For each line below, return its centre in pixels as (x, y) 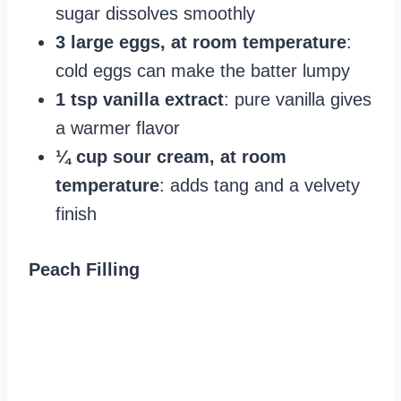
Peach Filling (84, 270)
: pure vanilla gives (298, 100)
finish (76, 214)
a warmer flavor (118, 128)
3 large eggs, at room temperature (201, 43)
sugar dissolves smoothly (155, 14)
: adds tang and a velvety (260, 186)
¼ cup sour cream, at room (171, 157)
